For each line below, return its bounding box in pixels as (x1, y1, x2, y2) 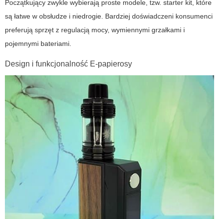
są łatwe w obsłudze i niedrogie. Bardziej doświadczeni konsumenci (5, 12, 213, 21)
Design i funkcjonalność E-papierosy (5, 60, 132, 68)
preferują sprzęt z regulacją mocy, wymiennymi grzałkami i (5, 26, 185, 34)
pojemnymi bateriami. (5, 40, 71, 48)
